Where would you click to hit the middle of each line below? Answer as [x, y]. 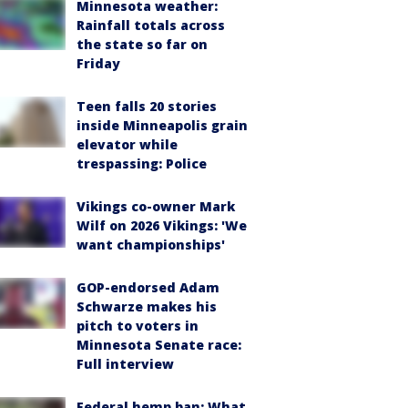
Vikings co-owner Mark [156, 206]
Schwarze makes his [147, 306]
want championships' [151, 245]
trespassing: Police [142, 163]
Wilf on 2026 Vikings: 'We [162, 225]
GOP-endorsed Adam [148, 287]
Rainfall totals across [151, 25]
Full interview [125, 364]
